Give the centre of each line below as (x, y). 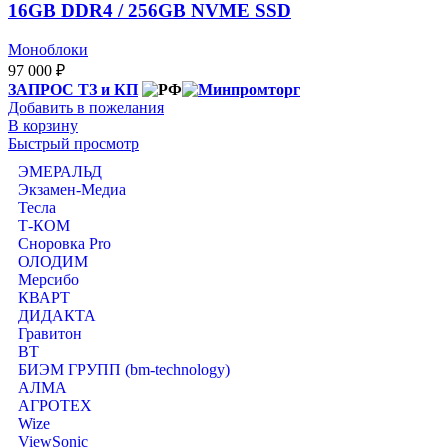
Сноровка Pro (64, 244)
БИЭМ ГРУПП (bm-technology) (124, 370)
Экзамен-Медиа (72, 190)
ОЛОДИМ (53, 262)
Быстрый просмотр (73, 144)
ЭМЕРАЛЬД (60, 172)
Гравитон (50, 334)
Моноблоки (48, 50)
